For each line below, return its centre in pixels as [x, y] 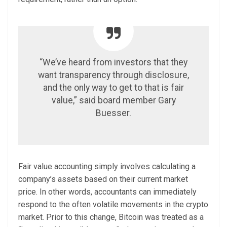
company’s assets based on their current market [103, 179]
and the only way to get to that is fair [113, 88]
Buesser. [113, 113]
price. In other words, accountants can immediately [107, 192]
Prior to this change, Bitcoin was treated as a [125, 217]
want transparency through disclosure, [113, 75]
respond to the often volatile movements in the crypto [113, 204]
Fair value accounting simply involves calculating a [107, 166]
